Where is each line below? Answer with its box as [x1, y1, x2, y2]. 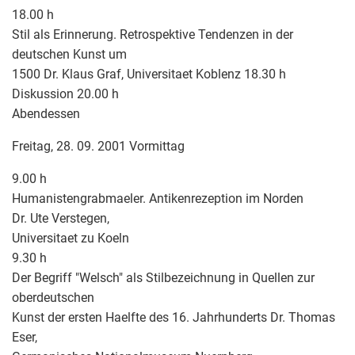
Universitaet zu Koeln [12, 230, 129, 246]
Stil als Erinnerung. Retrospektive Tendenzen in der [12, 26, 293, 42]
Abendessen [12, 105, 80, 121]
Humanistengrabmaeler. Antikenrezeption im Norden [12, 190, 303, 206]
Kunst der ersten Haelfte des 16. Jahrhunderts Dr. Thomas [12, 309, 335, 325]
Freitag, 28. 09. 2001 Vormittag [12, 138, 185, 154]
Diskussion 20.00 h [12, 86, 119, 101]
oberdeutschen [12, 289, 94, 305]
